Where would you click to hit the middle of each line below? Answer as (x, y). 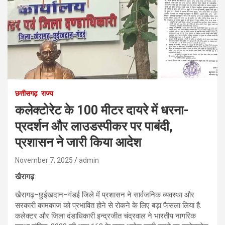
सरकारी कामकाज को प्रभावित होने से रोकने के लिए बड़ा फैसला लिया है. (108, 205)
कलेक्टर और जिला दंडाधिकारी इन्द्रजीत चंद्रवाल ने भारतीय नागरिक (105, 216)
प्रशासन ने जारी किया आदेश (78, 142)
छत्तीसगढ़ (26, 93)
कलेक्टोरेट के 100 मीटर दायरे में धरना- (102, 110)
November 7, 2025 (44, 160)
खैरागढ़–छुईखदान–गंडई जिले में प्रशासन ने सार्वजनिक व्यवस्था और (105, 195)
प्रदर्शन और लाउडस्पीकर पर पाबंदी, (94, 126)
